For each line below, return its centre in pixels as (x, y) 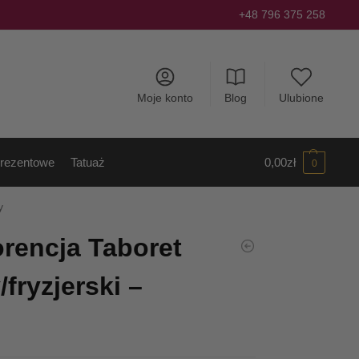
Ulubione (301, 97)
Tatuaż (88, 162)
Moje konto (165, 97)
